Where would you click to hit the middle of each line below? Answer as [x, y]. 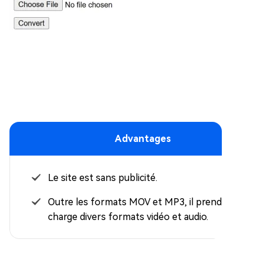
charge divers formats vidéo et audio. [128, 217]
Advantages [143, 139]
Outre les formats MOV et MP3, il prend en [142, 202]
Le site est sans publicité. [103, 178]
